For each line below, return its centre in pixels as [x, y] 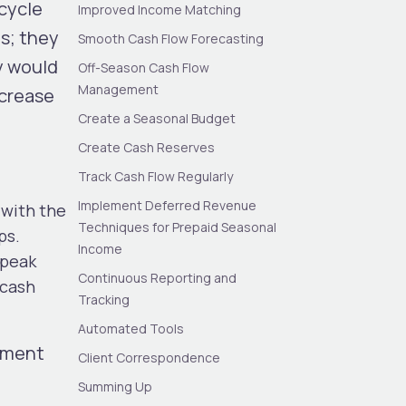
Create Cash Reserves [147, 147]
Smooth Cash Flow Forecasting [171, 38]
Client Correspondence [150, 357]
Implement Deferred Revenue [168, 205]
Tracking [104, 299]
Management [119, 89]
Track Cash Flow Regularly [156, 176]
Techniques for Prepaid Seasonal [178, 227]
